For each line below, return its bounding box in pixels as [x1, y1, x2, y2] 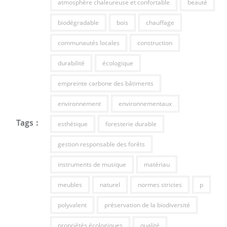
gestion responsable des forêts [57, 140, 145, 149]
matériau [143, 160, 170, 169]
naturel [99, 180, 120, 190]
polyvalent [57, 201, 87, 210]
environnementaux [118, 99, 172, 108]
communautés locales [57, 39, 120, 48]
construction [137, 39, 172, 48]
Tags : [16, 117, 39, 128]
